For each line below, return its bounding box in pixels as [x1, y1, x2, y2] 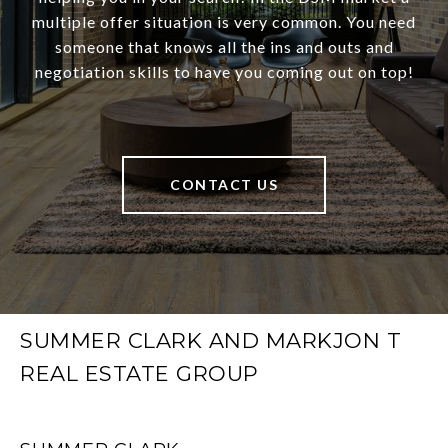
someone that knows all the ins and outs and [54, 37, 394, 57]
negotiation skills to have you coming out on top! [34, 62, 414, 82]
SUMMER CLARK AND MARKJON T [20, 328, 401, 354]
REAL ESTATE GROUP [20, 361, 259, 387]
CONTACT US [170, 176, 278, 194]
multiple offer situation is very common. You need [32, 12, 416, 32]
